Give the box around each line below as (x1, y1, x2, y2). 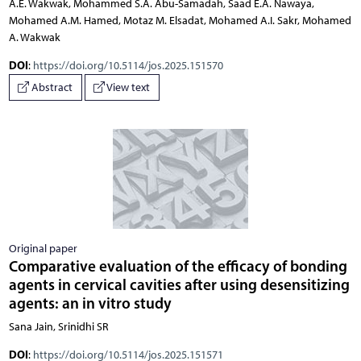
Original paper (8, 242, 77, 256)
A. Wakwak (8, 30, 60, 44)
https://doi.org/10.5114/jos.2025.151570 (32, 58, 223, 73)
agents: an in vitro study (8, 293, 172, 313)
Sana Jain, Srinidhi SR (8, 320, 109, 334)
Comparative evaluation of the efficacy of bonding (8, 256, 347, 276)
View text (105, 81, 150, 95)
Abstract (29, 81, 73, 95)
